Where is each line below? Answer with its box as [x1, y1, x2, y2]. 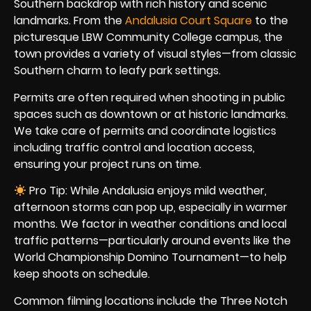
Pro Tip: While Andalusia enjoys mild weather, [26, 183, 267, 199]
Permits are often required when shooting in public [14, 89, 285, 106]
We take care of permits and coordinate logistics [14, 122, 276, 139]
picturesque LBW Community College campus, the [14, 29, 283, 46]
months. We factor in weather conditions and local [14, 216, 287, 233]
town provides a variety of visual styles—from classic [14, 46, 296, 62]
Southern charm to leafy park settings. [14, 62, 221, 79]
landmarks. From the [14, 12, 125, 29]
